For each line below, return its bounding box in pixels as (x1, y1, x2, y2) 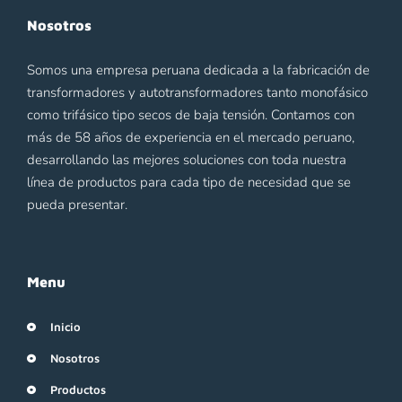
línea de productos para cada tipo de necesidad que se (27, 173, 351, 192)
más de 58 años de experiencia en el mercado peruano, (27, 128, 354, 147)
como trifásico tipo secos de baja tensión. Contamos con (27, 106, 354, 125)
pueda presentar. (27, 196, 127, 214)
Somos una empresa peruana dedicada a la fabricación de (27, 61, 370, 80)
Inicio (49, 319, 81, 334)
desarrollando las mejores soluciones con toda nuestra (27, 151, 346, 170)
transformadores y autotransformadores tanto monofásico (27, 83, 368, 102)
